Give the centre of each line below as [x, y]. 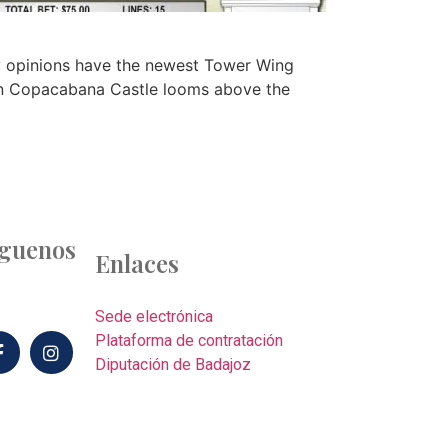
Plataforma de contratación [189, 340]
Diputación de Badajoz [173, 364]
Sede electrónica [154, 316]
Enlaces [137, 262]
